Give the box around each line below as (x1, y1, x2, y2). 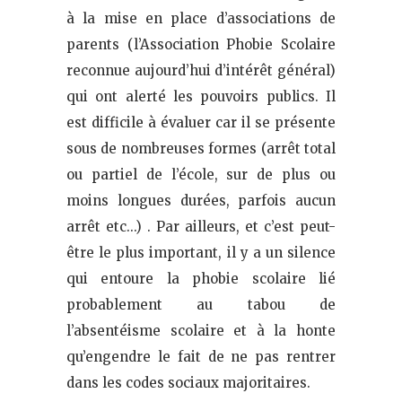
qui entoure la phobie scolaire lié (66, 269, 336, 287)
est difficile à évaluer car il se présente (66, 113, 336, 131)
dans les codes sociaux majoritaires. (66, 373, 310, 391)
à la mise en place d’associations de (66, 9, 336, 27)
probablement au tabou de (66, 295, 336, 313)
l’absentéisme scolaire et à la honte (66, 321, 336, 339)
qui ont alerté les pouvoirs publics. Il (66, 87, 336, 105)
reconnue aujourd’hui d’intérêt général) (66, 61, 336, 79)
